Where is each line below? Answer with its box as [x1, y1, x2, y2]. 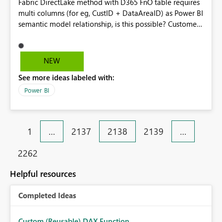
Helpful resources [10, 168, 76, 180]
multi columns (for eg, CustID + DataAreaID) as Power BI [18, 8, 203, 18]
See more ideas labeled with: [18, 72, 114, 83]
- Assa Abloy [18, 30, 61, 40]
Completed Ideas [18, 190, 76, 201]
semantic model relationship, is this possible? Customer [18, 19, 199, 29]
